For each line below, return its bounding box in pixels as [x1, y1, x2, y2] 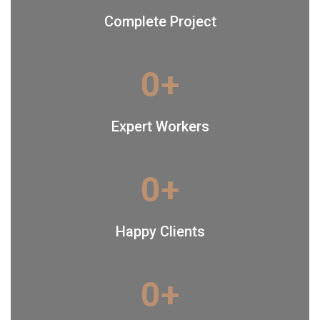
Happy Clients [115, 223, 205, 241]
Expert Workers [111, 118, 209, 136]
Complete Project [104, 13, 216, 31]
